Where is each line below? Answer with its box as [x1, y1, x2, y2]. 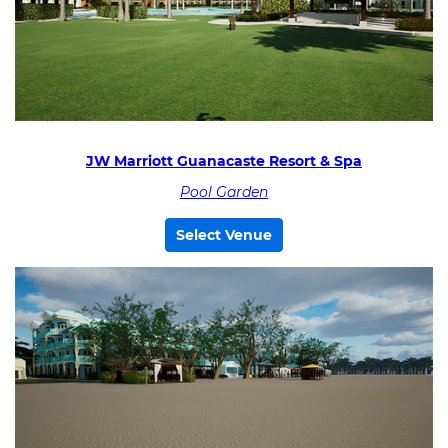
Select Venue [176, 226, 272, 244]
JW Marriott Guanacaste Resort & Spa [86, 151, 362, 170]
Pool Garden [180, 183, 268, 201]
